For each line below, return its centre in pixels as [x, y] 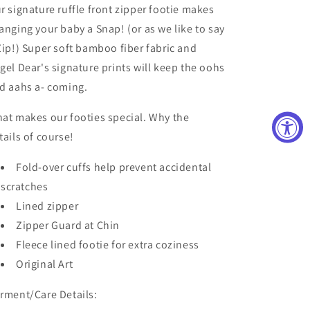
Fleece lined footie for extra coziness [108, 245]
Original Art [46, 264]
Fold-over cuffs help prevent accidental [114, 167]
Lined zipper [47, 206]
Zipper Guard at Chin [68, 225]
